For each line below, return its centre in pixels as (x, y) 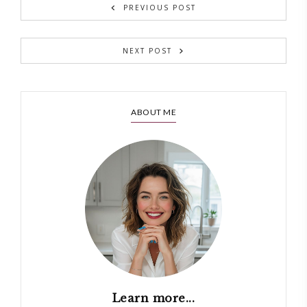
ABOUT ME (153, 112)
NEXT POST (147, 51)
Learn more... (153, 298)
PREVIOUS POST (160, 8)
